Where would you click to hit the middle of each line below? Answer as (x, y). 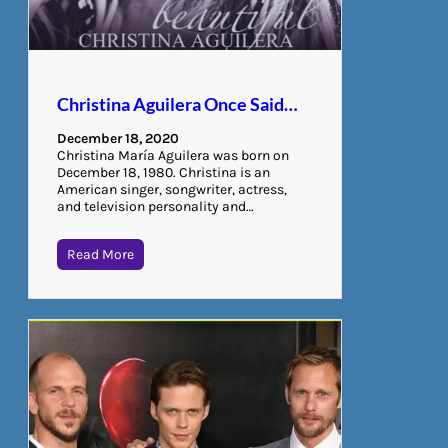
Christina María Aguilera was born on (173, 156)
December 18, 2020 (118, 139)
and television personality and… (155, 207)
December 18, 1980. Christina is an (163, 173)
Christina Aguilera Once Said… (177, 104)
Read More (100, 255)
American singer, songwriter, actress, (172, 190)
